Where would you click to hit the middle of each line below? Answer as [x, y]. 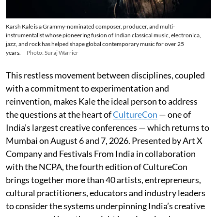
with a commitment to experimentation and [87, 88]
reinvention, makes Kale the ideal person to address [102, 101]
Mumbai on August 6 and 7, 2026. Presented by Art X [104, 140]
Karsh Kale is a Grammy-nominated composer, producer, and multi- [90, 26]
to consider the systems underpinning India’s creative [105, 206]
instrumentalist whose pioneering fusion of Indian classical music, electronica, [103, 35]
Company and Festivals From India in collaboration [101, 153]
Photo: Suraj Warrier [53, 52]
